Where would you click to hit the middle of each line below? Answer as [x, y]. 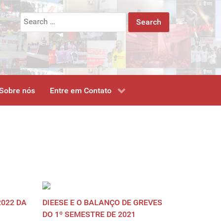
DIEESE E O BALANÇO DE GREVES [102, 203]
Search [32, 18]
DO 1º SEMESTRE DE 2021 [89, 215]
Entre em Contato [80, 91]
